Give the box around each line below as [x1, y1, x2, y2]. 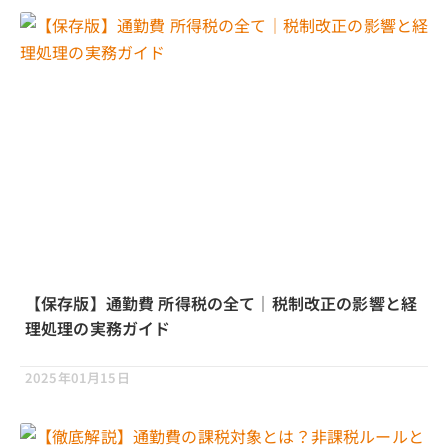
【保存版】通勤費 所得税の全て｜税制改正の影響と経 [25, 291, 418, 316]
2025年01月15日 [25, 368, 130, 388]
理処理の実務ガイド [25, 316, 171, 341]
